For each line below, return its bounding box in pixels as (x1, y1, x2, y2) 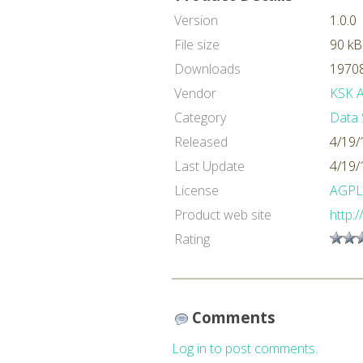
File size (174, 36, 220, 53)
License (174, 181, 219, 199)
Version (174, 11, 218, 29)
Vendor (174, 84, 216, 102)
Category (174, 109, 226, 126)
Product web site (174, 206, 271, 224)
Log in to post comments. (172, 340, 318, 357)
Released (174, 133, 228, 151)
